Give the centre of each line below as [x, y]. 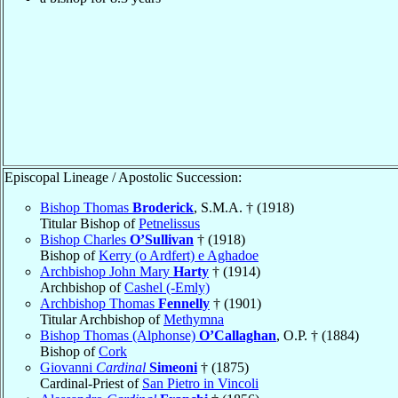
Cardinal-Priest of [91, 383]
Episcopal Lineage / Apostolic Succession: [123, 177]
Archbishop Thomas [99, 303]
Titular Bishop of [89, 223]
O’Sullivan [162, 239]
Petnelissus [169, 223]
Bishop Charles [85, 239]
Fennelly [184, 303]
